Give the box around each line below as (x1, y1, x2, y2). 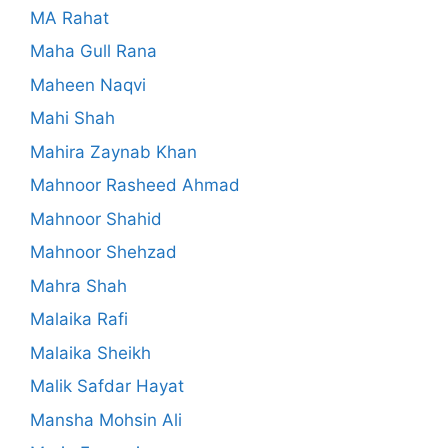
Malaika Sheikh (30, 342, 151, 363)
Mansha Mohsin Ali (30, 409, 182, 430)
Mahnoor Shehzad (30, 242, 177, 263)
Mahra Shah (30, 275, 127, 296)
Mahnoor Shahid (30, 208, 162, 229)
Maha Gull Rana (30, 41, 157, 62)
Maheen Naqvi (30, 74, 146, 95)
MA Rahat (30, 7, 109, 28)
